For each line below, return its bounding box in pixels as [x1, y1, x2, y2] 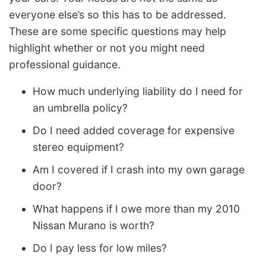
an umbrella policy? [33, 102, 128, 115]
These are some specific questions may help [9, 24, 226, 37]
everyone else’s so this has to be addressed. [9, 8, 226, 21]
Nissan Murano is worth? [33, 219, 154, 232]
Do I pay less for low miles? [33, 242, 167, 255]
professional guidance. [9, 58, 121, 71]
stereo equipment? [33, 141, 124, 154]
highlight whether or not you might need [9, 41, 205, 54]
